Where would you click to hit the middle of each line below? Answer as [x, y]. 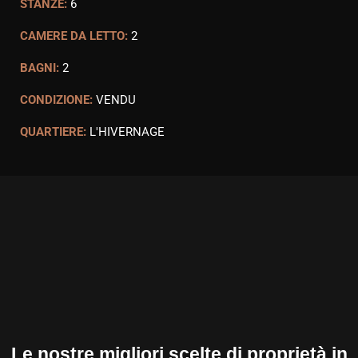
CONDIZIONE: [56, 100]
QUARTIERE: [53, 132]
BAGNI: [40, 68]
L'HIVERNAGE [127, 132]
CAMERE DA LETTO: [74, 36]
